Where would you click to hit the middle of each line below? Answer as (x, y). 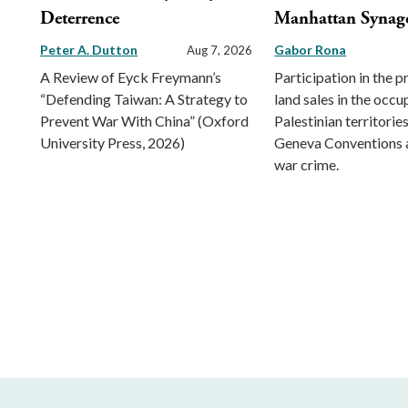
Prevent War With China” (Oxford (144, 121)
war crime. (307, 165)
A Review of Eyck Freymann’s (131, 77)
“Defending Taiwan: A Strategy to (144, 99)
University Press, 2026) (112, 143)
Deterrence (80, 19)
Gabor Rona (311, 50)
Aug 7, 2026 (220, 51)
